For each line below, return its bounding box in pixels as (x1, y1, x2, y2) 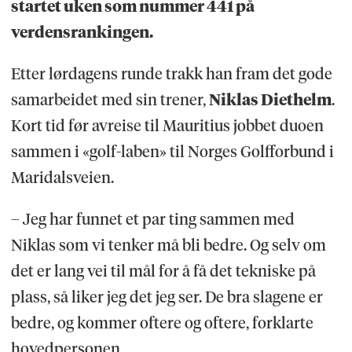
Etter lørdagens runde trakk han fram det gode (10, 64, 332, 84)
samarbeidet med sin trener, (10, 90, 209, 110)
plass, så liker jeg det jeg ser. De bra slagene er (10, 288, 323, 307)
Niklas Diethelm (208, 90, 332, 110)
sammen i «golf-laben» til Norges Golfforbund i (10, 142, 334, 162)
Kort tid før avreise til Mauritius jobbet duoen (10, 116, 324, 136)
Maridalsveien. (10, 168, 117, 188)
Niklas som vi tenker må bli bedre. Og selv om (10, 236, 326, 255)
